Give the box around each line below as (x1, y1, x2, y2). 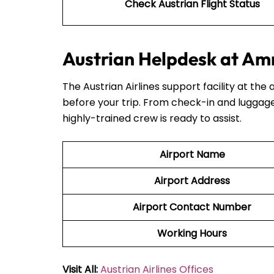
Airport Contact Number (133, 199, 251, 214)
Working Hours (157, 226, 227, 240)
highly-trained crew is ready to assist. (62, 111, 244, 125)
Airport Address (154, 173, 230, 188)
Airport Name (159, 147, 225, 161)
